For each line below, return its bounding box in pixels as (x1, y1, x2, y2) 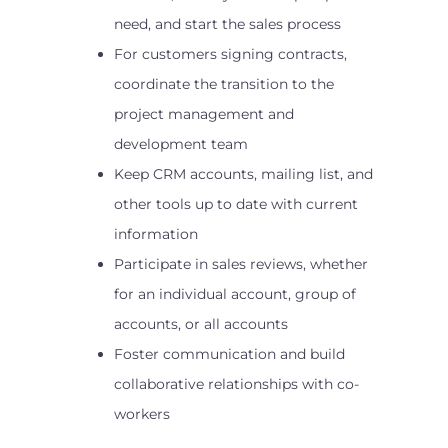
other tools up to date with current (114, 195, 358, 213)
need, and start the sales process (114, 15, 341, 33)
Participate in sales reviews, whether (114, 255, 368, 273)
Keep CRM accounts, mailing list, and (114, 165, 373, 183)
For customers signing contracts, (114, 45, 347, 63)
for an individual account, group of (114, 285, 356, 303)
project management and (114, 105, 294, 123)
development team (114, 135, 248, 153)
